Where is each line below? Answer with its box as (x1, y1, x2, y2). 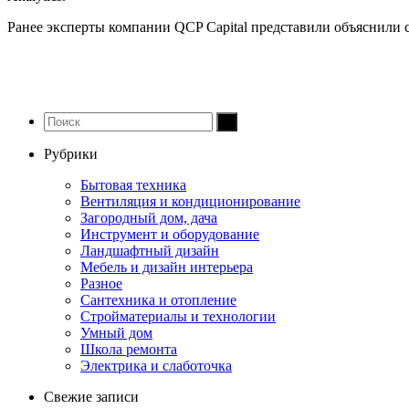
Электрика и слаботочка (80, 357, 232, 373)
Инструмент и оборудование (80, 225, 259, 242)
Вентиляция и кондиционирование (80, 193, 300, 209)
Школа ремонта (80, 341, 177, 357)
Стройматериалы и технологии (80, 308, 276, 324)
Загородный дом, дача (80, 209, 217, 225)
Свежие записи (44, 388, 139, 404)
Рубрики (44, 145, 98, 162)
